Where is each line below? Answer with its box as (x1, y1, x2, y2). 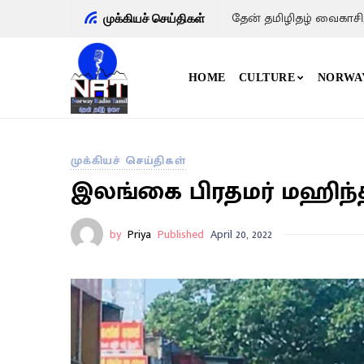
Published (158, 224, 204, 244)
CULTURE (238, 71, 296, 84)
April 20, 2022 (210, 224, 272, 244)
